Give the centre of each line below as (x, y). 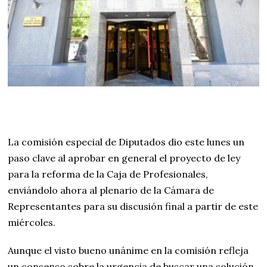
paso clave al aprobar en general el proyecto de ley (124, 158)
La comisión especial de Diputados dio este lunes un (126, 142)
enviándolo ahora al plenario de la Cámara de (111, 190)
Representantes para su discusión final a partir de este (133, 207)
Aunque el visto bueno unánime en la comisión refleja (128, 251)
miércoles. (32, 223)
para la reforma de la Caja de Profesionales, (108, 174)
